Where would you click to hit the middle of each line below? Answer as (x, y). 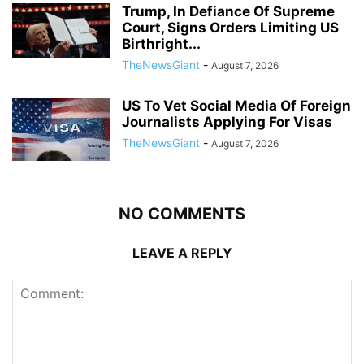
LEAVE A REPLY (182, 252)
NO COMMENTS (182, 213)
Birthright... (161, 43)
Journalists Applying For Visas (227, 121)
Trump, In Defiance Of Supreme (228, 11)
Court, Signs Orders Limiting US (230, 27)
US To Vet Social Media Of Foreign (236, 105)
